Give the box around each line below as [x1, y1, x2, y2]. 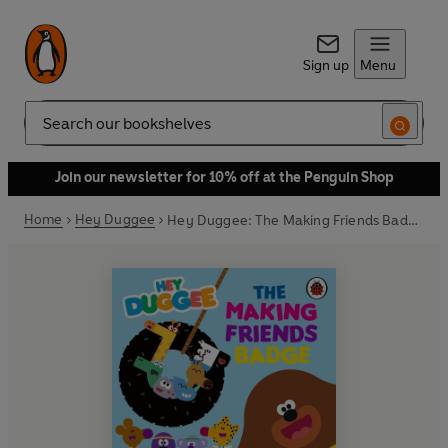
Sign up [302, 57, 349, 74]
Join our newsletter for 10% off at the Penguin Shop [54, 169, 394, 186]
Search [24, 122, 68, 140]
